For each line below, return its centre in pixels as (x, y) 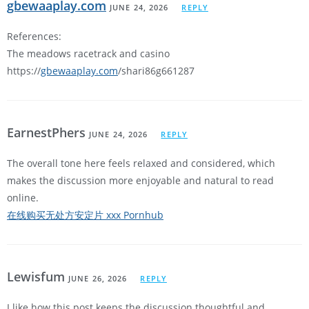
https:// (24, 71)
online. (23, 198)
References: (34, 37)
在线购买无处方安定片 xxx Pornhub (85, 215)
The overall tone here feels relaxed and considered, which (141, 163)
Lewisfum (38, 277)
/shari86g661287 (156, 71)
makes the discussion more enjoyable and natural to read (140, 181)
